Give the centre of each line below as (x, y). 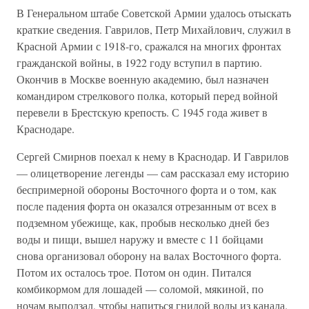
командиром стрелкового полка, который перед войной (147, 96)
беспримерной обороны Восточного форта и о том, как (147, 189)
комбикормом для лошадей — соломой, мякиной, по (140, 289)
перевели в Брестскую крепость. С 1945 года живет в (142, 112)
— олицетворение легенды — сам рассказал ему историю (153, 173)
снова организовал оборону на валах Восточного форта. (149, 256)
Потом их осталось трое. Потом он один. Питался (134, 272)
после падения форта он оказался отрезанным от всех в (147, 206)
